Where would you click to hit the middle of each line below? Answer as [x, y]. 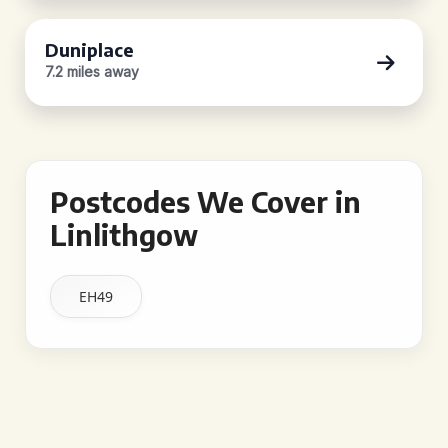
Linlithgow [124, 234]
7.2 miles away [92, 71]
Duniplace [89, 49]
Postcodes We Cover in [205, 201]
